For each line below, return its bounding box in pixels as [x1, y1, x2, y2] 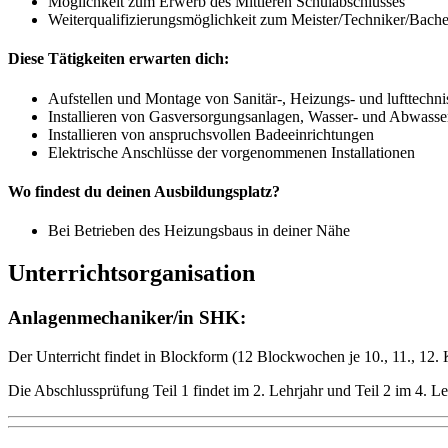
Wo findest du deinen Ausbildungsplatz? [8, 183, 284, 201]
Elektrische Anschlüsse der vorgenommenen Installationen [48, 143, 415, 161]
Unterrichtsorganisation [8, 260, 255, 287]
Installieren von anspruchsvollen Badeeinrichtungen [48, 125, 382, 143]
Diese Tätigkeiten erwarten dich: [8, 50, 233, 68]
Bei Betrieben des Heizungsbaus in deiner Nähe [48, 222, 354, 240]
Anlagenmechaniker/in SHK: [8, 307, 246, 329]
